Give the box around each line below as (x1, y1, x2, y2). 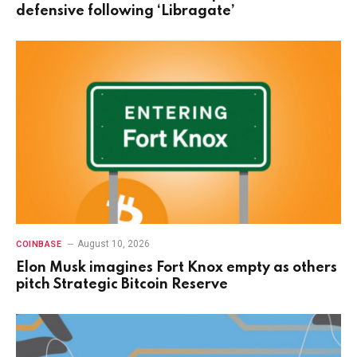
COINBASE (16, 238, 62, 249)
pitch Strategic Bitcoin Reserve (16, 277, 228, 292)
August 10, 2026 (77, 237, 151, 249)
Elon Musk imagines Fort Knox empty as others (16, 260, 337, 275)
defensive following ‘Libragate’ (16, 4, 235, 19)
